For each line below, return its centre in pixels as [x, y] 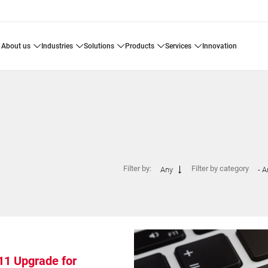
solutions [101, 46]
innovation [220, 46]
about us [18, 46]
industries [58, 46]
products [142, 46]
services [180, 46]
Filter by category [220, 169]
